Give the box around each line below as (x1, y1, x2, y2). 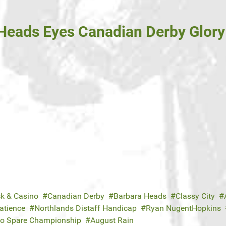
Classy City (176, 191, 215, 201)
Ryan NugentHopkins (146, 203, 221, 213)
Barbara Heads (114, 191, 166, 201)
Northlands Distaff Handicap (34, 203, 137, 213)
